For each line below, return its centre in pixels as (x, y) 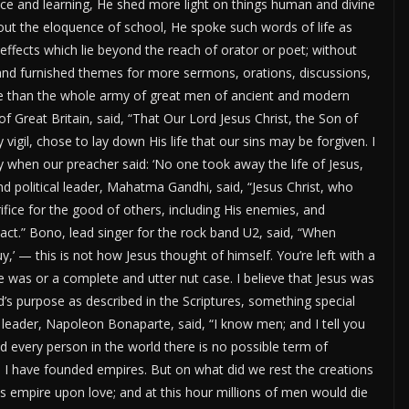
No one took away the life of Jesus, (259, 164)
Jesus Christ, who (303, 187)
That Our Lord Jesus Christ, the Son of (245, 118)
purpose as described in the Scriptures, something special (184, 301)
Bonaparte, (141, 324)
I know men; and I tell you (289, 324)
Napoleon (75, 324)
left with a (344, 255)
